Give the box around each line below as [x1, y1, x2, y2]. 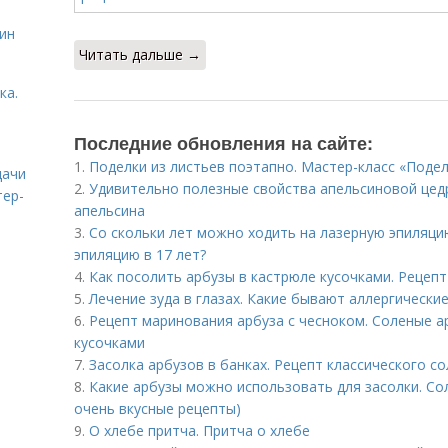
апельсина [74, 201, 145, 220]
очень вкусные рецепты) [74, 399, 241, 418]
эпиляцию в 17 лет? [74, 245, 206, 264]
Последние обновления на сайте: [74, 130, 373, 156]
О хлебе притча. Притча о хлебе [89, 421, 310, 440]
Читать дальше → [79, 45, 201, 64]
